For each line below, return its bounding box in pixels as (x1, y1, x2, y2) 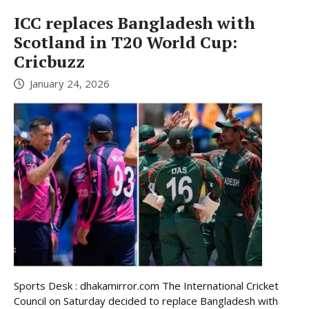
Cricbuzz (14, 50, 85, 72)
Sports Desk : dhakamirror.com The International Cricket (14, 279, 279, 293)
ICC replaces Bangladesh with (14, 11, 255, 34)
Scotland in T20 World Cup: (14, 30, 237, 53)
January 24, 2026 (30, 77, 110, 91)
